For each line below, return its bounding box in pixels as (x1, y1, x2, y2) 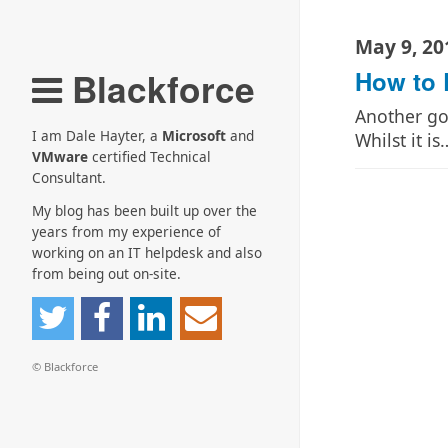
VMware (32, 147, 88, 167)
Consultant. (32, 168, 106, 188)
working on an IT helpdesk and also (32, 243, 262, 263)
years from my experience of (32, 222, 221, 242)
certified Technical (88, 147, 211, 167)
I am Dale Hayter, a (32, 126, 162, 146)
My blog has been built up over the (32, 201, 257, 221)
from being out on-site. (32, 264, 181, 284)
